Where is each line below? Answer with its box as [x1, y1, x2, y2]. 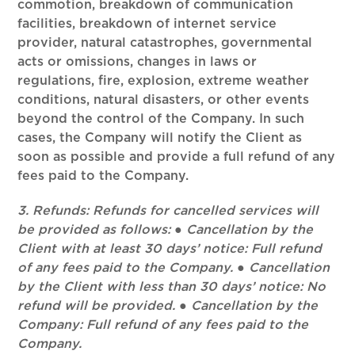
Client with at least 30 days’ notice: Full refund [17, 242, 323, 255]
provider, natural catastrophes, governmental [17, 36, 313, 49]
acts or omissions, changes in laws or [17, 55, 258, 68]
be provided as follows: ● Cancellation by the [17, 223, 314, 236]
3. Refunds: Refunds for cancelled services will [17, 204, 319, 217]
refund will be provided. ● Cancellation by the [17, 300, 319, 312]
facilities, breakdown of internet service [17, 17, 277, 30]
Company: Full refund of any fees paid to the [17, 319, 309, 331]
